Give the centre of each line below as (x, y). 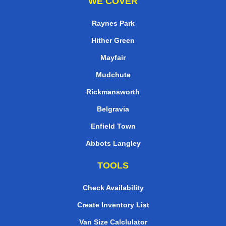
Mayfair (113, 58)
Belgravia (113, 109)
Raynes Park (113, 23)
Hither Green (113, 41)
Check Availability (113, 188)
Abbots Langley (113, 144)
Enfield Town (113, 126)
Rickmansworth (113, 92)
